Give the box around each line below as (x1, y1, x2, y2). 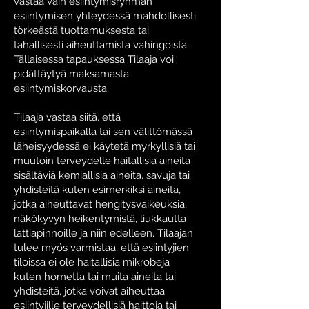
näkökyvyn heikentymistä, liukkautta (14, 212, 186, 225)
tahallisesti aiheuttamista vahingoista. (14, 39, 189, 51)
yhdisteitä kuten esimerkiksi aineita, (14, 183, 181, 196)
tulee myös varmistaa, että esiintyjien (14, 241, 189, 254)
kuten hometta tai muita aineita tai (14, 270, 176, 283)
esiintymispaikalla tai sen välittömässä (14, 126, 192, 138)
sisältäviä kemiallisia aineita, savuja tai (14, 169, 190, 181)
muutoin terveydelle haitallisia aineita (14, 154, 190, 167)
